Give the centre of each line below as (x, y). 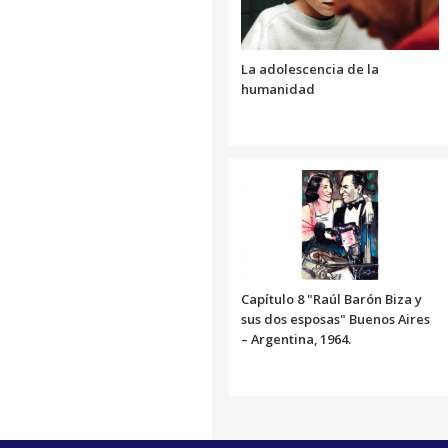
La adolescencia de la (310, 69)
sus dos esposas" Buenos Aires (335, 319)
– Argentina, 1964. (296, 339)
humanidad (278, 89)
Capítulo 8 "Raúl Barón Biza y (331, 299)
